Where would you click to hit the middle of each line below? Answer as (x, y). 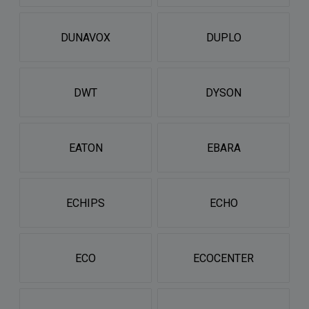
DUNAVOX (86, 37)
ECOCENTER (223, 258)
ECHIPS (86, 203)
